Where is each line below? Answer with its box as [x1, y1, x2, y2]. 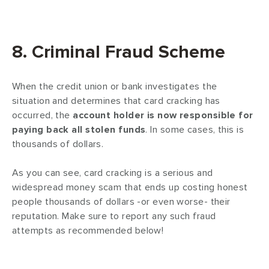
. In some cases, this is [145, 124, 244, 136]
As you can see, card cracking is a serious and [12, 167, 213, 180]
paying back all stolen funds [12, 124, 146, 136]
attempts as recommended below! [12, 225, 164, 237]
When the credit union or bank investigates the [12, 80, 217, 93]
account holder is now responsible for [73, 109, 253, 122]
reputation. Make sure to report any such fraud [12, 210, 216, 223]
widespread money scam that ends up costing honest [12, 181, 248, 194]
